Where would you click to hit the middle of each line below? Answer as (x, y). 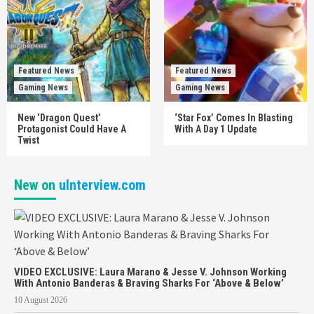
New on (36, 185)
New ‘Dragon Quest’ (59, 118)
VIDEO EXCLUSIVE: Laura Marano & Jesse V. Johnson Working (150, 272)
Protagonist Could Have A (72, 129)
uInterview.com (102, 185)
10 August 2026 (41, 300)
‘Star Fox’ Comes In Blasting (234, 118)
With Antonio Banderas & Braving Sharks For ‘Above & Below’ (149, 283)
